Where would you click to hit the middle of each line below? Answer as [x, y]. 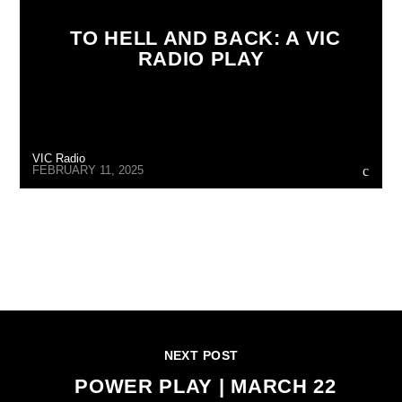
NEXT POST [201, 356]
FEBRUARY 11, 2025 [88, 170]
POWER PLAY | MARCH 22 [205, 387]
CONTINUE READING [201, 283]
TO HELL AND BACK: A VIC [205, 39]
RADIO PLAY [201, 59]
